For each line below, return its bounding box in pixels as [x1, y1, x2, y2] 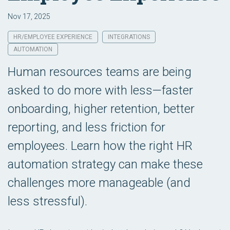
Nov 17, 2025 [8, 12, 50, 21]
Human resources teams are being [8, 65, 191, 79]
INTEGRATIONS [108, 33, 150, 41]
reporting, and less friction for [8, 120, 165, 135]
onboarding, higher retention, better [8, 102, 195, 116]
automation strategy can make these [8, 157, 203, 171]
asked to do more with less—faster [8, 83, 193, 98]
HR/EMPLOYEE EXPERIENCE [13, 33, 92, 41]
